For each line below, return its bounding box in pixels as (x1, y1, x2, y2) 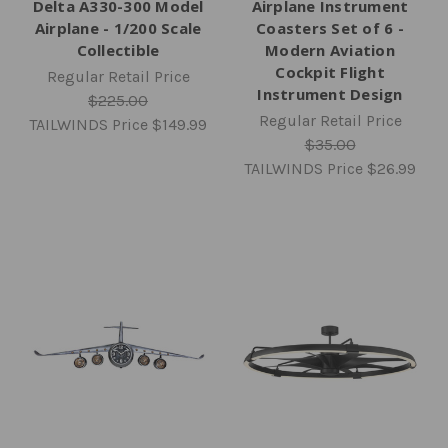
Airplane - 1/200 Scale (34, 18, 202, 38)
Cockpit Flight (275, 62, 385, 82)
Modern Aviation (265, 40, 395, 60)
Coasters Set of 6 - (256, 18, 404, 38)
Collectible (76, 40, 160, 60)
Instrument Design (257, 84, 403, 104)
